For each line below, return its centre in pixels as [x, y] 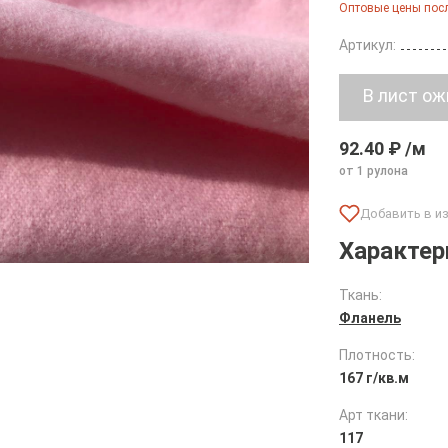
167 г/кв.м [374, 378]
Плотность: [377, 355]
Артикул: [367, 45]
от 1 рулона [373, 171]
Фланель [370, 318]
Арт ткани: [373, 415]
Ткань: [360, 295]
